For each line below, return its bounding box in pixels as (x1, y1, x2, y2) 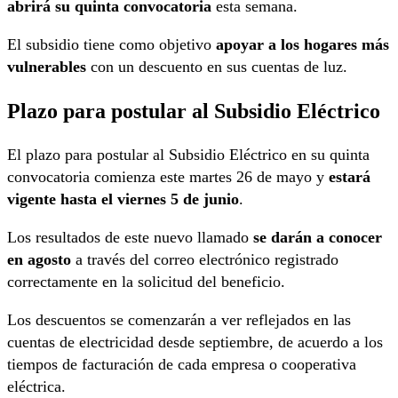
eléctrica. (7, 377, 66, 395)
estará (329, 167, 370, 186)
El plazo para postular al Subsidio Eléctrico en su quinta (7, 145, 370, 163)
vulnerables (7, 57, 91, 76)
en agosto (7, 250, 71, 268)
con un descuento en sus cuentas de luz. (91, 57, 347, 76)
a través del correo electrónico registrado (71, 250, 338, 268)
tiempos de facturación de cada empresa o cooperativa (7, 354, 356, 373)
